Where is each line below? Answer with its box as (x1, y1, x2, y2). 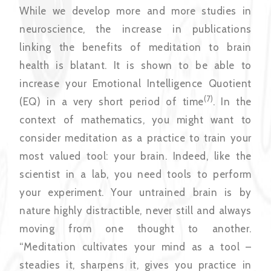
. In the (213, 96, 252, 108)
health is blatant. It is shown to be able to (19, 59, 252, 72)
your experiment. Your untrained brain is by (19, 186, 252, 199)
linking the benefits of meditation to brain (19, 41, 252, 54)
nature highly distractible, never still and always (19, 204, 252, 217)
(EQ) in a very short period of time (19, 96, 204, 108)
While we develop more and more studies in (19, 5, 252, 18)
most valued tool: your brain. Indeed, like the (19, 150, 252, 163)
